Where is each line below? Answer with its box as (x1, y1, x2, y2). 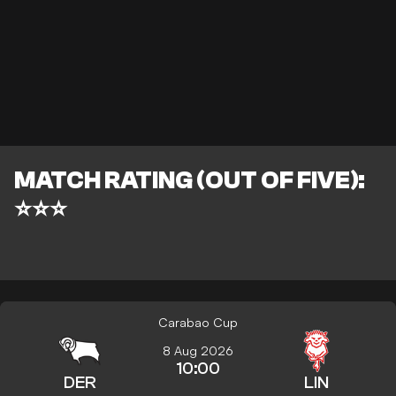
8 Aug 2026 (163, 343, 233, 359)
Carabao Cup (158, 315, 238, 331)
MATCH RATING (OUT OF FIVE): (14, 166, 365, 195)
